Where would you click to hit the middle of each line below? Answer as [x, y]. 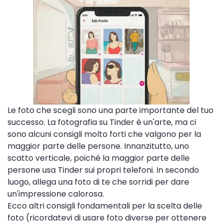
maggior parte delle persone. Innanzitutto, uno [98, 146]
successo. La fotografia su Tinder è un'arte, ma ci [102, 122]
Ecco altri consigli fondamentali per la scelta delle [105, 206]
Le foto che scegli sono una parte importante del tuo [111, 110]
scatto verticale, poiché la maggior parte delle [99, 158]
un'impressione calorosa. [56, 194]
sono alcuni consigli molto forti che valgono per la [104, 134]
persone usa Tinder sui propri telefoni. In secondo [103, 170]
